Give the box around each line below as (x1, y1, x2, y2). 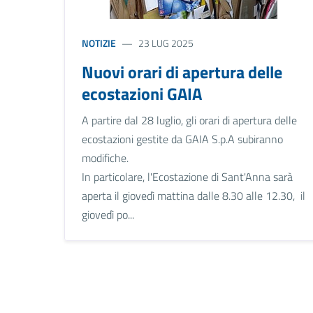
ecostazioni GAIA (82, 81, 202, 107)
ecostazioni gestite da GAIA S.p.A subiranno (82, 131, 283, 148)
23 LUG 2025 (138, 36, 194, 51)
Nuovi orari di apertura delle (82, 59, 282, 85)
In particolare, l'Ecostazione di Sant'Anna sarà (82, 168, 293, 186)
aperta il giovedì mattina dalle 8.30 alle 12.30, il (82, 187, 305, 205)
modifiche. (82, 150, 129, 167)
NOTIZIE (82, 36, 116, 51)
